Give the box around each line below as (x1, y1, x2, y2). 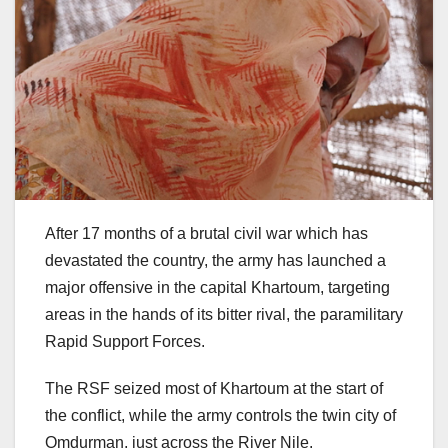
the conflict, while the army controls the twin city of (45, 407, 396, 425)
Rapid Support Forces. (45, 333, 205, 351)
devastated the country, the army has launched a (45, 252, 386, 270)
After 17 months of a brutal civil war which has (45, 225, 368, 243)
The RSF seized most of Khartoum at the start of (45, 380, 383, 398)
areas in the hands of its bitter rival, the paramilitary (45, 306, 403, 324)
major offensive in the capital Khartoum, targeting (45, 279, 390, 297)
